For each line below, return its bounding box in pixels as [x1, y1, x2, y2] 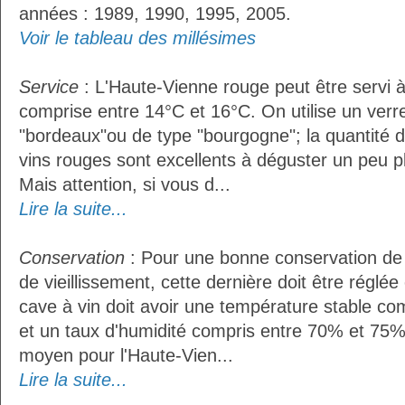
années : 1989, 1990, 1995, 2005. [19, 4, 291, 24]
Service [19, 77, 79, 97]
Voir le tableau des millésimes [19, 28, 256, 48]
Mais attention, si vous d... [19, 174, 231, 194]
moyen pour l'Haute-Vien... [19, 345, 233, 365]
